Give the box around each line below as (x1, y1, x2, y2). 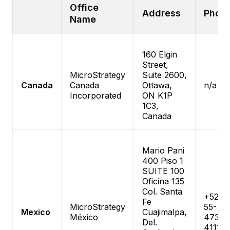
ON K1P (142, 90, 172, 101)
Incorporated (70, 90, 121, 101)
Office (70, 2, 99, 13)
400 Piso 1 (142, 156, 183, 166)
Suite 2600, (142, 70, 187, 80)
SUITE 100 (142, 166, 184, 176)
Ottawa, (142, 80, 172, 90)
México (70, 212, 98, 222)
